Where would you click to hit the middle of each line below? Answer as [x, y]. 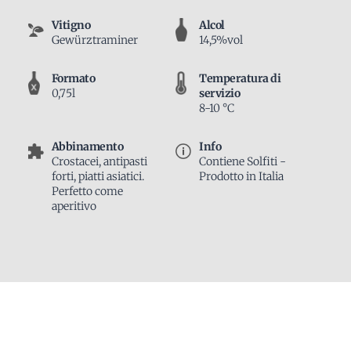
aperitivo [74, 206]
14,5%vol [221, 40]
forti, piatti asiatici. [98, 177]
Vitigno [71, 25]
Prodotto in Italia [241, 177]
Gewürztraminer [94, 40]
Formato [73, 79]
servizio [219, 94]
